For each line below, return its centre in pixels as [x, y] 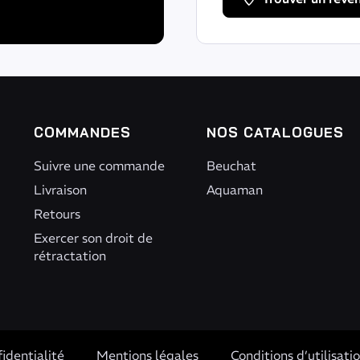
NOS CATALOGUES [275, 132]
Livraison [60, 190]
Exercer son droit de [93, 238]
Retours [57, 214]
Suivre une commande [99, 166]
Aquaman [234, 190]
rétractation [70, 256]
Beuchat [231, 166]
